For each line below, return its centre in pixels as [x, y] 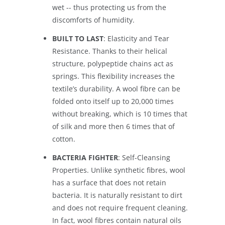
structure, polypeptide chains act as [113, 64]
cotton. [64, 139]
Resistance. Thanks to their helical [110, 51]
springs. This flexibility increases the [114, 76]
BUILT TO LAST [78, 39]
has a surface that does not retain [109, 183]
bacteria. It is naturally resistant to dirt [117, 195]
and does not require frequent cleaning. [120, 208]
